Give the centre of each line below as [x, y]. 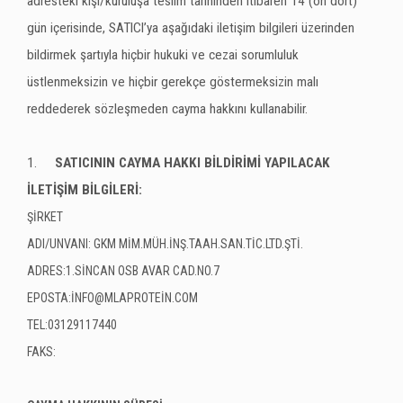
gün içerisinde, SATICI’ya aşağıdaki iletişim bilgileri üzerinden [191, 28]
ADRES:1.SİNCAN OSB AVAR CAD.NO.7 [123, 271]
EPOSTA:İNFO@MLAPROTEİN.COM [112, 298]
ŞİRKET [45, 217]
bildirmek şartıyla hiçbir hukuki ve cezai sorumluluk [163, 55]
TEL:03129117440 [72, 325]
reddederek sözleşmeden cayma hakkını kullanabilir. [167, 109]
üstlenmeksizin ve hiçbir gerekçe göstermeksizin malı [173, 82]
